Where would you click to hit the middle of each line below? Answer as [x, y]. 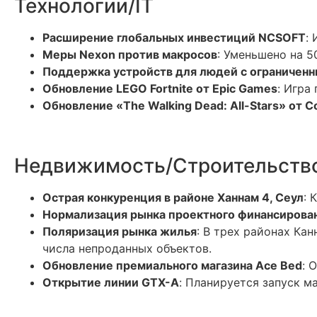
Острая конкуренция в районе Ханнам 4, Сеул [173, 197]
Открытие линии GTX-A [111, 282]
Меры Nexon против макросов [130, 54]
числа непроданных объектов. [127, 248]
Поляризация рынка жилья [120, 231]
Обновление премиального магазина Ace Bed [172, 265]
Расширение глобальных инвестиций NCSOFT [174, 38]
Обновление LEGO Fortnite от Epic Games [160, 88]
